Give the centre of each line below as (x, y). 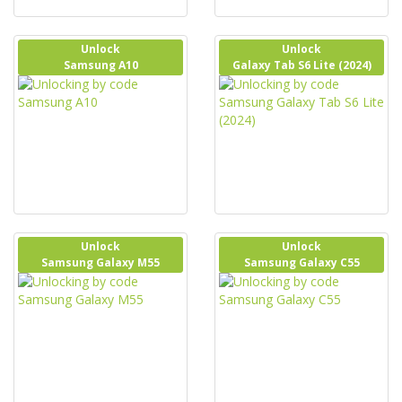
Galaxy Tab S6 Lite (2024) (301, 65)
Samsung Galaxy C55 (301, 262)
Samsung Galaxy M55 (100, 262)
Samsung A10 (100, 65)
